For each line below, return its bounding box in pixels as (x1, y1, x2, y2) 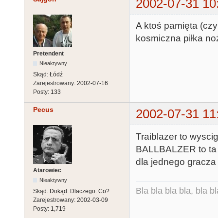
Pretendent (33, 50, 64, 57)
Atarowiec (33, 167, 61, 174)
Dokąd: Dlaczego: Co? (50, 188, 109, 195)
